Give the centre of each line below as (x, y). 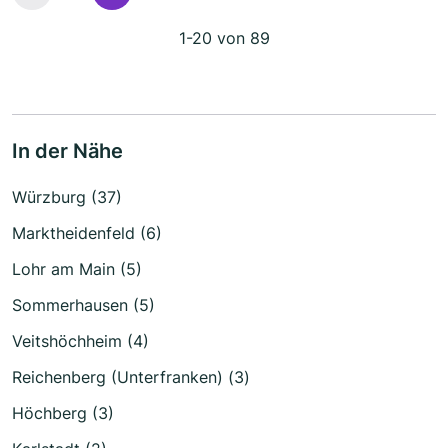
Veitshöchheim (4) (80, 341)
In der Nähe (67, 151)
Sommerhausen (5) (83, 305)
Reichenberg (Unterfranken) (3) (131, 377)
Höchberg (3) (63, 413)
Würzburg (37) (67, 197)
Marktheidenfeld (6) (87, 233)
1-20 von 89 (224, 38)
